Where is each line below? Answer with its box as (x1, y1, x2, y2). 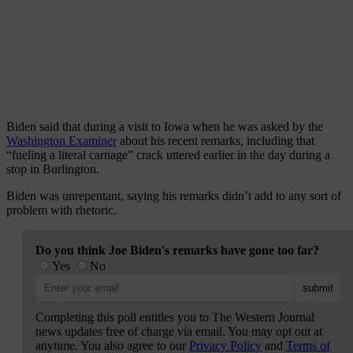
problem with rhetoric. (6, 203, 117, 217)
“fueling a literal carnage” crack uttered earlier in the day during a (6, 147, 330, 162)
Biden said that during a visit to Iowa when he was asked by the (6, 119, 323, 133)
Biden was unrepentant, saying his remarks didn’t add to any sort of (6, 188, 341, 203)
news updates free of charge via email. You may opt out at (35, 324, 322, 338)
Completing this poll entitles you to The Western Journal (35, 310, 314, 324)
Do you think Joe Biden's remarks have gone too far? (35, 243, 319, 257)
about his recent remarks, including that (117, 133, 314, 147)
